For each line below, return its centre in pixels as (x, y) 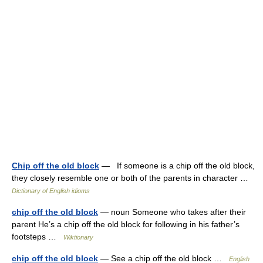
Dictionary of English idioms (51, 191)
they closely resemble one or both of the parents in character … (132, 178)
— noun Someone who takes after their (172, 212)
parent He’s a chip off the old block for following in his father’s (126, 224)
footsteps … (38, 237)
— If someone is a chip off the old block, (177, 166)
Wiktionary (78, 237)
